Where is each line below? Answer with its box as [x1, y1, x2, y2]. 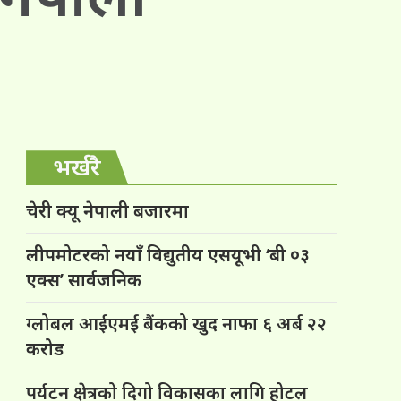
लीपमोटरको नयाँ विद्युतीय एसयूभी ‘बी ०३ [26, 243, 311, 268]
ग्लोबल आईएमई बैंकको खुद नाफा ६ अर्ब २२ [26, 311, 328, 337]
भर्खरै [53, 150, 102, 183]
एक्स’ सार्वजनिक [26, 268, 142, 293]
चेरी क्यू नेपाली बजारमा [26, 199, 190, 224]
